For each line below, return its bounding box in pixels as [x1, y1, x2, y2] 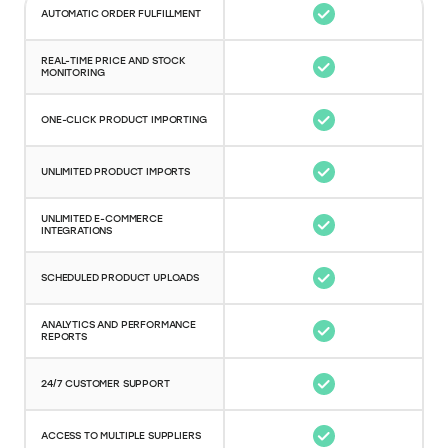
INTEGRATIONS [41, 223, 113, 237]
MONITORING [41, 65, 105, 79]
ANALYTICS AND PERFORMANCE [41, 317, 196, 331]
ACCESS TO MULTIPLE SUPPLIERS [41, 428, 201, 442]
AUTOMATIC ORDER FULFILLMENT [41, 6, 201, 20]
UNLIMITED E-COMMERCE [41, 211, 163, 225]
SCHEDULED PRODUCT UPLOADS [41, 270, 199, 284]
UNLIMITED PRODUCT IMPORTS [41, 164, 190, 178]
